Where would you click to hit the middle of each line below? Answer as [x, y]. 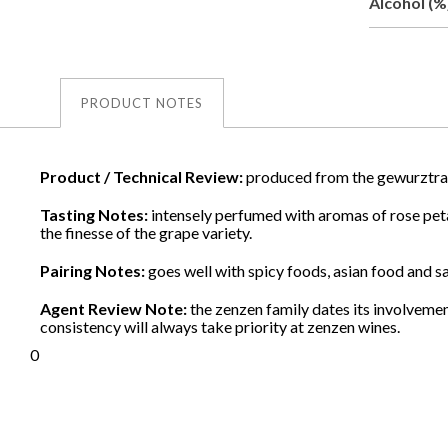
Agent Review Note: [115, 308]
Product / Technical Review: [143, 176]
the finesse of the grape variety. [146, 232]
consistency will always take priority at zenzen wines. [220, 326]
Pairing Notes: [94, 270]
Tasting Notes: [95, 214]
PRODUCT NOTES [142, 102]
